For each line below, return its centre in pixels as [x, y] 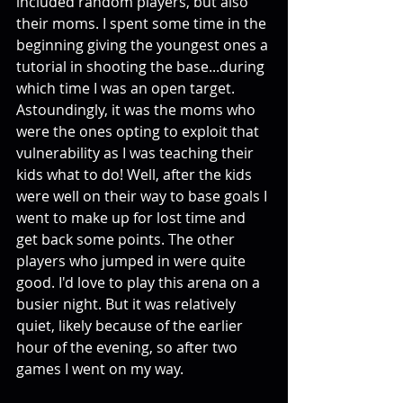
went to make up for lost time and [133, 217]
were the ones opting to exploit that [139, 131]
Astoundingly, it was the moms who [138, 109]
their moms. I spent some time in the [143, 23]
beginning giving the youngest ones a [144, 45]
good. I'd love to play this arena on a [140, 282]
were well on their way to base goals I [143, 196]
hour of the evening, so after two [129, 347]
